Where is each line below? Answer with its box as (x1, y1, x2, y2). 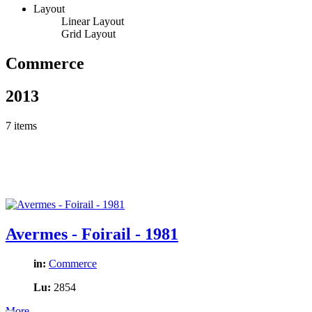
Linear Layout (61, 15, 124, 27)
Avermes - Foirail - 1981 (6, 224, 178, 243)
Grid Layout (61, 27, 116, 40)
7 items (6, 119, 37, 132)
